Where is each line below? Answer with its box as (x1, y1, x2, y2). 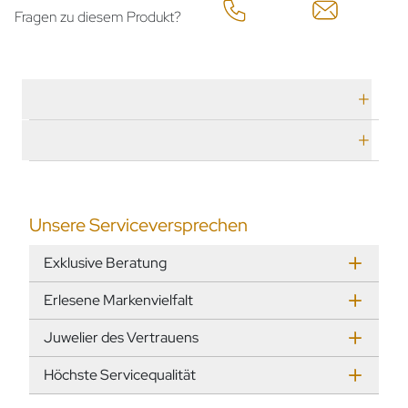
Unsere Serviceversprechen (29, 212, 248, 237)
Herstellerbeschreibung (36, 127, 223, 152)
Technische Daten (36, 87, 178, 111)
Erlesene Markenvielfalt (44, 290, 193, 310)
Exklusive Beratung (44, 252, 167, 272)
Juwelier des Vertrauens (44, 327, 199, 347)
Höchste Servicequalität (44, 364, 196, 384)
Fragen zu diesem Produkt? (15, 6, 181, 26)
